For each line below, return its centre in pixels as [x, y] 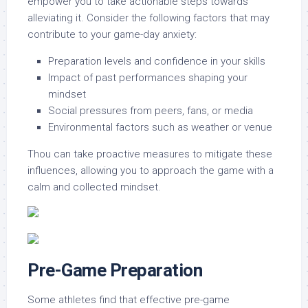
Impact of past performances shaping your [148, 78]
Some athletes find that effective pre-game [129, 300]
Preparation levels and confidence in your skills [157, 61]
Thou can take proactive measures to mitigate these [150, 154]
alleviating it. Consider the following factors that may [148, 18]
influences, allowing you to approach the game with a [151, 170]
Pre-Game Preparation [115, 270]
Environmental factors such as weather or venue [160, 127]
